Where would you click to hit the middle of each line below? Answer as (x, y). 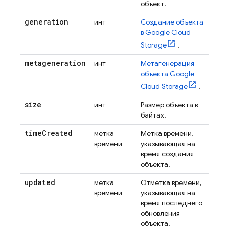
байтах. (153, 115)
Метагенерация (167, 63)
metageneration (55, 63)
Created (57, 133)
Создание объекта (172, 22)
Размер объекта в (169, 105)
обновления (160, 213)
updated (40, 182)
